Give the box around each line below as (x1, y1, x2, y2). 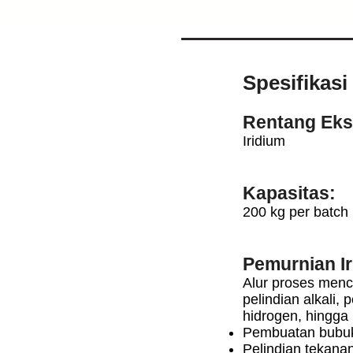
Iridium (243, 133, 285, 149)
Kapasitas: (243, 183, 336, 203)
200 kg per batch (243, 204, 348, 220)
